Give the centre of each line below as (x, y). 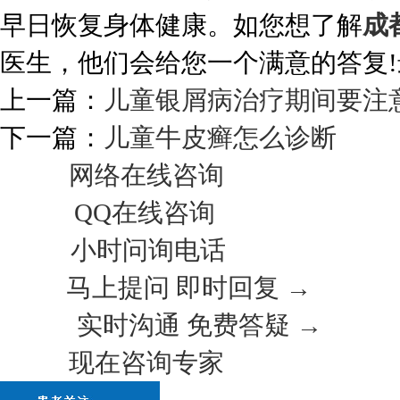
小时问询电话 (148, 250)
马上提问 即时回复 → (189, 287)
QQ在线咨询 (145, 212)
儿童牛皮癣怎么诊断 (220, 137)
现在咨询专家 (146, 362)
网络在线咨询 (146, 175)
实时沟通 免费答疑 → (200, 325)
